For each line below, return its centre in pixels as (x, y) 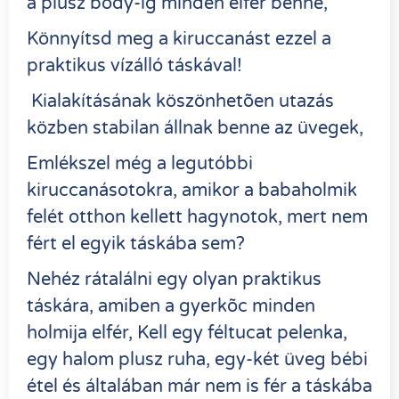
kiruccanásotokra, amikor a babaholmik (192, 190)
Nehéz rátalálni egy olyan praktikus (174, 279)
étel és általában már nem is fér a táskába (199, 386)
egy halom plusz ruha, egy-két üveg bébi (197, 359)
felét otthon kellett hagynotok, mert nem (197, 217)
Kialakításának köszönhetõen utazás (180, 101)
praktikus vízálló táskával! (137, 65)
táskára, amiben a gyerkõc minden (171, 306)
